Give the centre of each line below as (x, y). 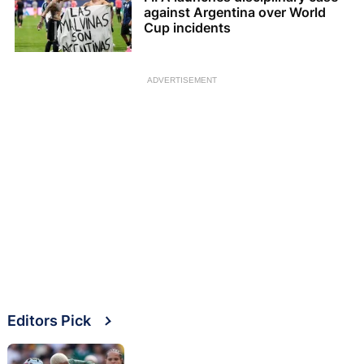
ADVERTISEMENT (182, 80)
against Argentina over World (235, 13)
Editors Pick (49, 320)
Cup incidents (187, 28)
